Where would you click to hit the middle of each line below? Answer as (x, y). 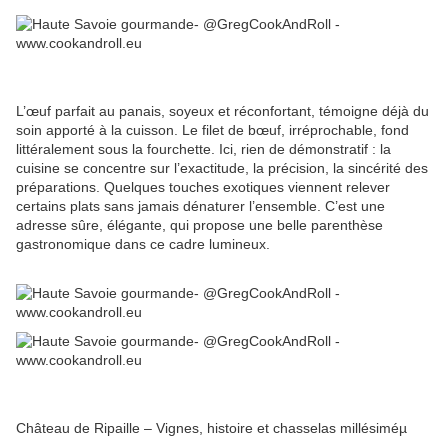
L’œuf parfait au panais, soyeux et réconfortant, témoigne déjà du (222, 110)
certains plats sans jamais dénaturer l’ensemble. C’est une (200, 205)
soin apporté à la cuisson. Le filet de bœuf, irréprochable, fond (212, 129)
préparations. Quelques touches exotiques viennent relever (203, 186)
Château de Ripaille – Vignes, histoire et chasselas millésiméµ (211, 427)
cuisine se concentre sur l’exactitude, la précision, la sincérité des (222, 167)
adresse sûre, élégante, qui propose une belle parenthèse (199, 224)
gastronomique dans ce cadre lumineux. (143, 243)
